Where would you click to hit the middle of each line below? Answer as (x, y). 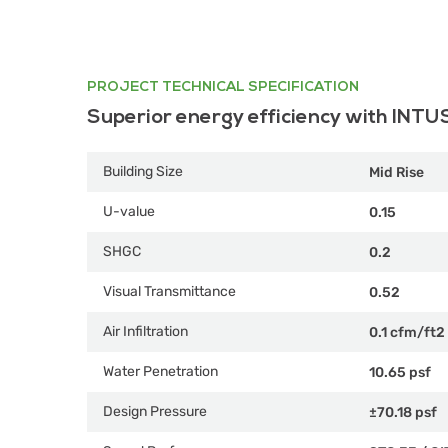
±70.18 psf (403, 412)
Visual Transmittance (169, 291)
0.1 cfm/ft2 (407, 332)
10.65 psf (400, 372)
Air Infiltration (145, 331)
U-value (129, 211)
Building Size (143, 171)
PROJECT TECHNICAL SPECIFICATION (223, 86)
